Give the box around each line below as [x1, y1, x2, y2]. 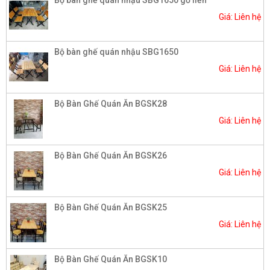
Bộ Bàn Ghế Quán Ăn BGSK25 [54, 202, 167, 212]
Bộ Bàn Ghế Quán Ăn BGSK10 [54, 254, 167, 264]
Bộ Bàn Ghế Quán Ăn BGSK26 [54, 150, 167, 160]
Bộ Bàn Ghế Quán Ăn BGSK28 [54, 98, 167, 108]
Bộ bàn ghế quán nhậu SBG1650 [54, 46, 178, 57]
